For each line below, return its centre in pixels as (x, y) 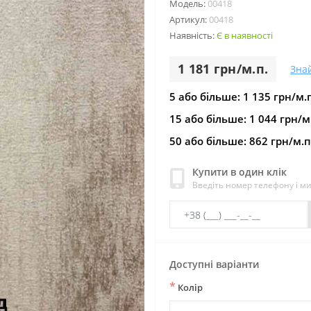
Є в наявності (245, 35)
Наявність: (193, 35)
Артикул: (189, 19)
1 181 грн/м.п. (223, 69)
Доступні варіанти (214, 264)
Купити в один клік (239, 172)
